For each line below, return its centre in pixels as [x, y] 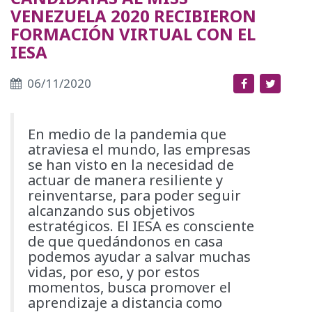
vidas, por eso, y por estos [114, 272]
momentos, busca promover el [130, 288]
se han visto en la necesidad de [131, 165]
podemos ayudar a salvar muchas [139, 257]
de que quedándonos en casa [125, 242]
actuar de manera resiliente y [125, 180]
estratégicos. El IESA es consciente [141, 226]
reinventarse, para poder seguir [134, 196]
